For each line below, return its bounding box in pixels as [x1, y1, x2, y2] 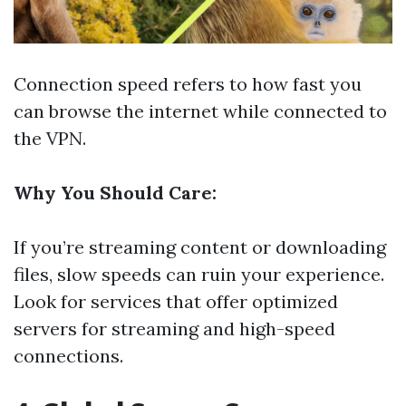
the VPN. [14, 127, 86, 150]
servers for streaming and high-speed [14, 317, 335, 341]
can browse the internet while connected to [14, 100, 387, 123]
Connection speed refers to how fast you [14, 72, 362, 96]
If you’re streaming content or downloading [14, 236, 386, 259]
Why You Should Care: [14, 181, 217, 205]
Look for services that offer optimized [14, 290, 338, 314]
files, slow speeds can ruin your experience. [14, 263, 384, 286]
